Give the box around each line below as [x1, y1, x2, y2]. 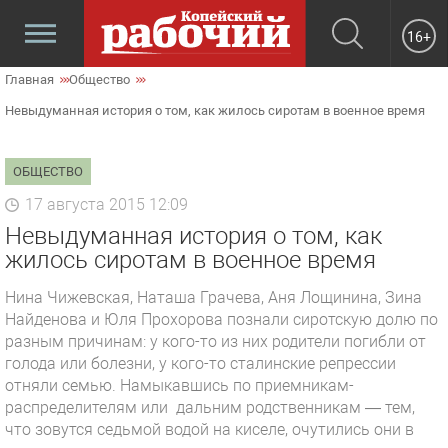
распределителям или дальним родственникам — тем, [5, 398, 415, 417]
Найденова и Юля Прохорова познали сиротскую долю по [5, 310, 438, 329]
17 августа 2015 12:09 [25, 195, 188, 214]
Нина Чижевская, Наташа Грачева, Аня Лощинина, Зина [5, 288, 422, 307]
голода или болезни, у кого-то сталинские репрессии [5, 354, 396, 373]
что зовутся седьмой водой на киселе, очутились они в [5, 420, 414, 439]
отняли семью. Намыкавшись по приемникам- [5, 376, 354, 395]
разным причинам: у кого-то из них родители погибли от [5, 332, 426, 351]
